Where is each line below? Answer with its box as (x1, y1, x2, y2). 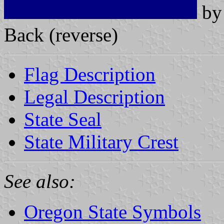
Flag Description (24, 63, 155, 85)
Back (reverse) (4, 23, 118, 45)
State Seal (24, 108, 101, 130)
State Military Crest (24, 130, 178, 152)
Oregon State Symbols (24, 200, 201, 222)
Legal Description (24, 85, 165, 107)
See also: (4, 170, 75, 192)
